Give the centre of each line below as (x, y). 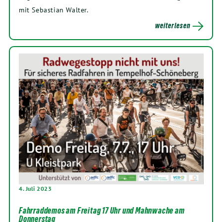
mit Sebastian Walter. (54, 10)
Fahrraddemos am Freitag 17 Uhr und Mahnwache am (102, 211)
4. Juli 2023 (35, 189)
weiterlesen (173, 26)
